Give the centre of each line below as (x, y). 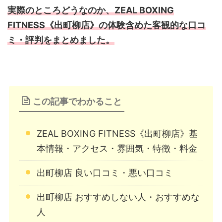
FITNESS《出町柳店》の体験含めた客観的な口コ (107, 25)
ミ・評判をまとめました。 (61, 40)
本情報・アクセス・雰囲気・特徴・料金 (117, 149)
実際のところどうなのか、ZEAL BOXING (91, 10)
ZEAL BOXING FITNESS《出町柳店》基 (117, 134)
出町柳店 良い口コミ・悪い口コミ (105, 173)
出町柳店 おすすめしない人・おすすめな (118, 197)
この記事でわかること (77, 102)
